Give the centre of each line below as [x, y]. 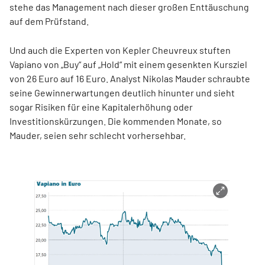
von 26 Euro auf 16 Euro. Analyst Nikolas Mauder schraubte [130, 79]
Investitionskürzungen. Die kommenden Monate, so [116, 121]
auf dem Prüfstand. [49, 21]
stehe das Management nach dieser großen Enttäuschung [129, 7]
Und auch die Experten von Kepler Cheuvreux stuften [120, 50]
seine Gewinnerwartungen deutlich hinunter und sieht [122, 93]
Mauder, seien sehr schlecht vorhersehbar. [98, 135]
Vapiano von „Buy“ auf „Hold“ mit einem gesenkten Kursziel [128, 64]
